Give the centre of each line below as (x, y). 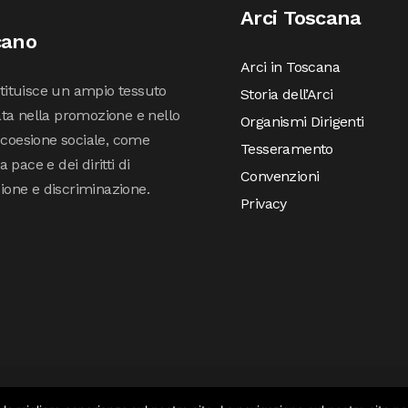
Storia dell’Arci (287, 94)
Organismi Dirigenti (302, 122)
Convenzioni (280, 176)
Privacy (264, 204)
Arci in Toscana (290, 67)
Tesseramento (287, 149)
